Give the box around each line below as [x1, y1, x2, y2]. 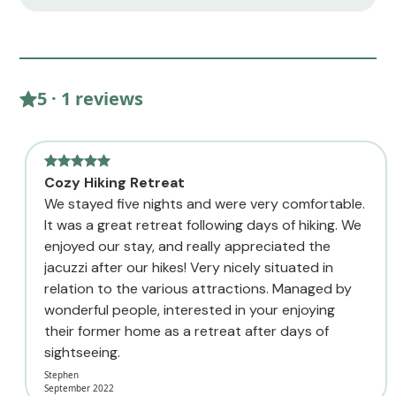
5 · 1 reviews [37, 86, 144, 110]
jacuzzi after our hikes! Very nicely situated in [44, 257, 333, 277]
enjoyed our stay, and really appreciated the [44, 236, 331, 255]
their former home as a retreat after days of [44, 321, 329, 340]
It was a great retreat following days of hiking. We [44, 215, 362, 234]
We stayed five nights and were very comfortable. [44, 194, 365, 213]
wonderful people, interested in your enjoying [44, 300, 335, 319]
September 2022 [44, 381, 114, 394]
